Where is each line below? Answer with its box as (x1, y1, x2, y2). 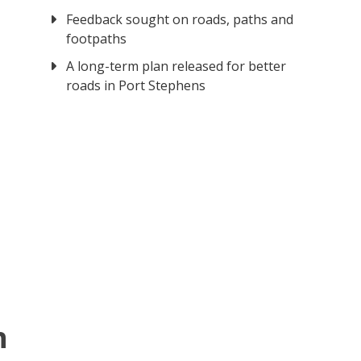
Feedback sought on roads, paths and (66, 10, 294, 29)
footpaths (66, 30, 127, 48)
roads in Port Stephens (66, 77, 206, 95)
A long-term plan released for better (66, 57, 287, 76)
